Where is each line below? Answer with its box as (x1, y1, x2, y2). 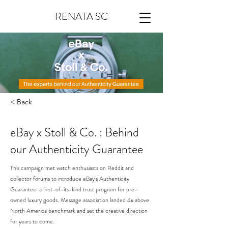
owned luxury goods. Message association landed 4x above (10, 195, 149, 205)
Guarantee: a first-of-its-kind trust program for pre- (10, 185, 137, 194)
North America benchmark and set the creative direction (10, 206, 148, 215)
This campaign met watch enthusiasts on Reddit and (10, 163, 134, 173)
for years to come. (10, 217, 54, 226)
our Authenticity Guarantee (10, 140, 143, 158)
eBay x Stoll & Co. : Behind (10, 124, 139, 141)
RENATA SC (55, 9, 108, 24)
